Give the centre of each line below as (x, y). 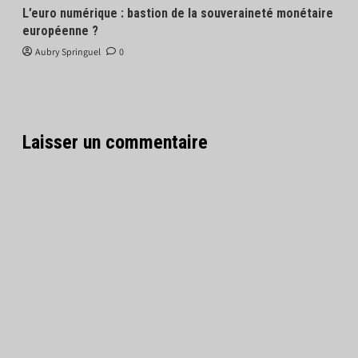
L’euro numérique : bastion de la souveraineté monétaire (177, 14)
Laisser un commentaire (115, 143)
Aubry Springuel (68, 53)
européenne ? (60, 31)
